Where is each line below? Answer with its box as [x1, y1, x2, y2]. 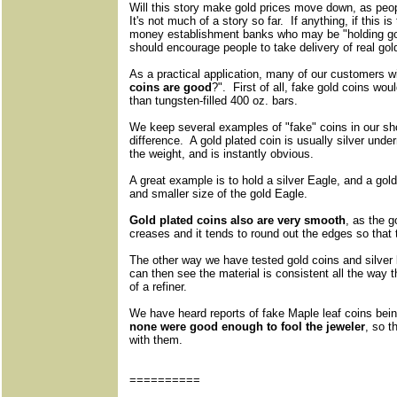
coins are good [129, 81, 212, 95]
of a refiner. [129, 280, 187, 294]
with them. [129, 333, 190, 347]
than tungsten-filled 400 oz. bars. [129, 94, 301, 108]
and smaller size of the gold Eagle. [129, 187, 307, 201]
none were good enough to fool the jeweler [129, 320, 365, 334]
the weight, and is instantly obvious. [129, 147, 317, 161]
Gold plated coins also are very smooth [129, 214, 346, 228]
